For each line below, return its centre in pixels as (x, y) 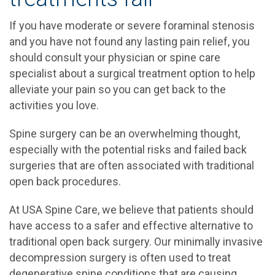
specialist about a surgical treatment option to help (132, 73)
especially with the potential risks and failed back (128, 149)
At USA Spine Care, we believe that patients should (131, 210)
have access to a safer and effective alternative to (131, 226)
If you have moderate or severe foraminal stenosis (132, 25)
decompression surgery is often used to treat (120, 258)
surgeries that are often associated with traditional (132, 165)
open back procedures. (65, 181)
